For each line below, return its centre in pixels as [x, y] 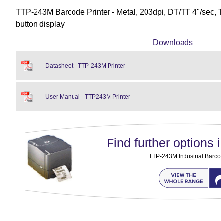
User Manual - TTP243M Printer [88, 97]
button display [40, 24]
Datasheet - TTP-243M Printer [85, 66]
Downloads [173, 43]
